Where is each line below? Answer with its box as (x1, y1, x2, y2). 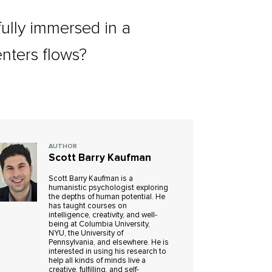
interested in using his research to (49, 248, 167, 256)
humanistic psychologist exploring (49, 184, 169, 192)
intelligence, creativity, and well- (49, 211, 158, 219)
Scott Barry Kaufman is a (49, 175, 134, 183)
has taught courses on (49, 202, 127, 210)
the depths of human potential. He (49, 193, 166, 201)
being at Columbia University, (49, 220, 151, 228)
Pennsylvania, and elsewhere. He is (49, 239, 169, 246)
